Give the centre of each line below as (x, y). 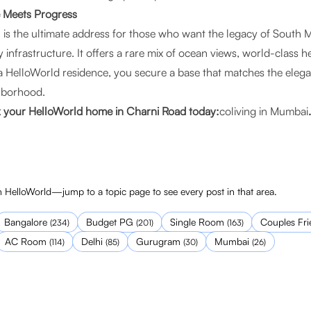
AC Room (26, 241)
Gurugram (158, 241)
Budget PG (110, 222)
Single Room (197, 222)
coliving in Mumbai (264, 111)
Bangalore (26, 222)
